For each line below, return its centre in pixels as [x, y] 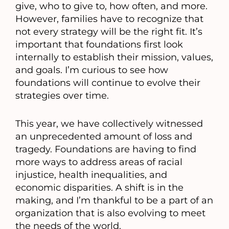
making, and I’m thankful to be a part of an [114, 201]
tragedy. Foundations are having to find [106, 150]
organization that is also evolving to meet [110, 213]
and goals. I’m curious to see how [92, 70]
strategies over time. [62, 96]
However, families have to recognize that [109, 19]
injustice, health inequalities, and [91, 175]
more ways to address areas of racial [99, 162]
